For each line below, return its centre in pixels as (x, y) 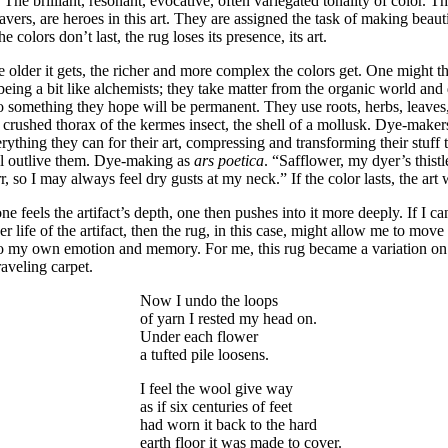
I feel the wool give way (216, 388)
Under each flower (199, 336)
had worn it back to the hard (228, 424)
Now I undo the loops (209, 300)
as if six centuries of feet (216, 406)
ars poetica (229, 160)
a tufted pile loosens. (204, 354)
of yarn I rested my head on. (228, 318)
